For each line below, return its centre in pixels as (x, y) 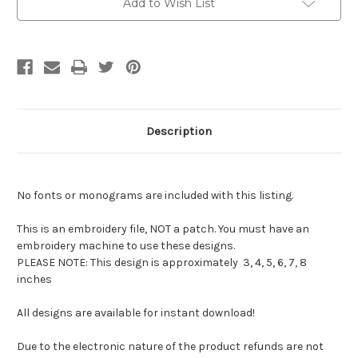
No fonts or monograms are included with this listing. (155, 195)
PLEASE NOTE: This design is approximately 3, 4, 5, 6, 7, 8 (162, 262)
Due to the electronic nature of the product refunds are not (170, 346)
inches (34, 279)
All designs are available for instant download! (136, 312)
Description (179, 131)
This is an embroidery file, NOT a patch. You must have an (163, 229)
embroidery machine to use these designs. (126, 245)
